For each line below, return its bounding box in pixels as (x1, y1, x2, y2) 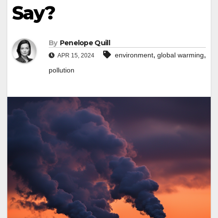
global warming (157, 51, 204, 59)
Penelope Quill (59, 38, 110, 48)
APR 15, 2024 (56, 52, 94, 59)
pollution (49, 66, 74, 74)
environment (115, 51, 153, 59)
